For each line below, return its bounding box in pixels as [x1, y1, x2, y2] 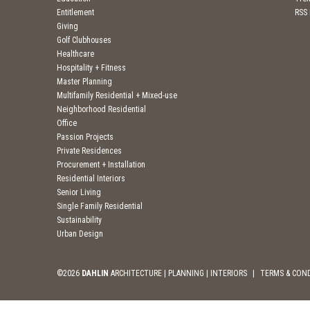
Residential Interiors [57, 174, 125, 183]
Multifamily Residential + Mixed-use [57, 91, 177, 100]
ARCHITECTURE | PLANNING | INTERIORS [109, 268, 247, 278]
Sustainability [57, 215, 102, 225]
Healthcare [57, 49, 94, 59]
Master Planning [57, 77, 112, 86]
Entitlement [57, 8, 94, 17]
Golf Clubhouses [57, 35, 111, 45]
